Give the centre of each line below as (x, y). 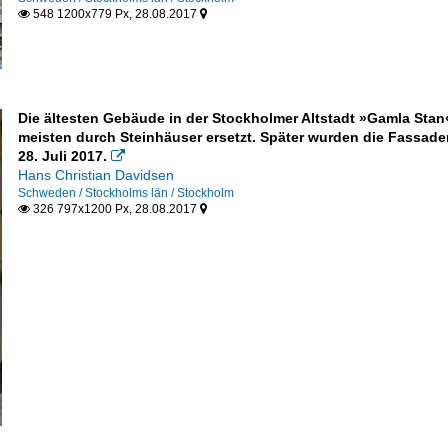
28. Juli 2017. (62, 156)
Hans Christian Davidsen (95, 175)
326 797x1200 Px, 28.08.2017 (114, 209)
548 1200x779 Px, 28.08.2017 (114, 14)
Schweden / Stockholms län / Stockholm (125, 193)
